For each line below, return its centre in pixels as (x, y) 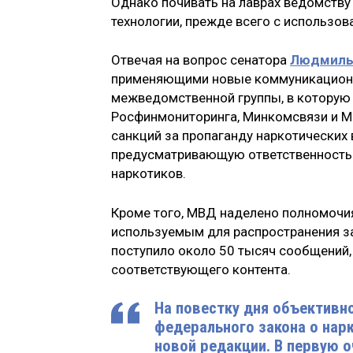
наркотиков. (149, 174)
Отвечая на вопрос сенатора (201, 60)
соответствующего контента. (203, 269)
